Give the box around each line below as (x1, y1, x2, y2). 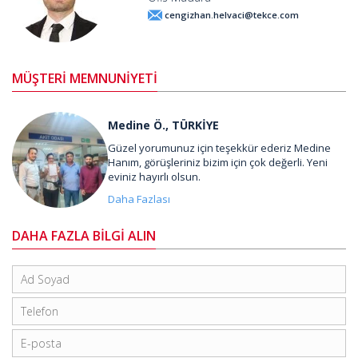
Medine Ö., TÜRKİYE (108, 117, 219, 133)
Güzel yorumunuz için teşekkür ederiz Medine (108, 140, 331, 155)
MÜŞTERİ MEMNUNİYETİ (12, 70, 157, 87)
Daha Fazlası (108, 191, 170, 206)
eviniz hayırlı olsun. (108, 169, 201, 184)
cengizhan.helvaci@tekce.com (165, 9, 299, 21)
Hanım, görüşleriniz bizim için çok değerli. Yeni (108, 154, 328, 169)
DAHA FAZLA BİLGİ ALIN (12, 227, 156, 245)
